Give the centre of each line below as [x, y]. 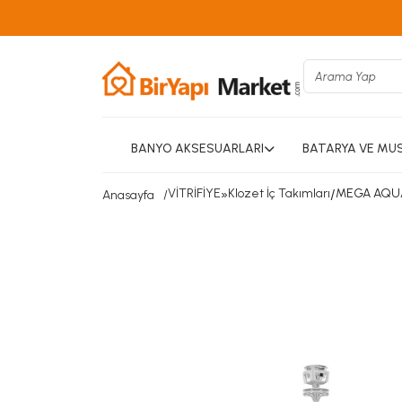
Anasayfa [128, 195]
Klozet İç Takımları [279, 193]
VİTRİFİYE [194, 193]
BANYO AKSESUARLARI [197, 149]
